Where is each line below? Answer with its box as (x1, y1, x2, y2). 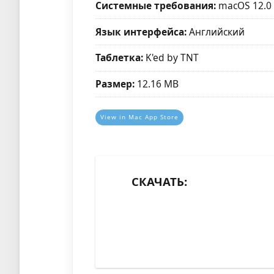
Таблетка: (95, 51, 144, 65)
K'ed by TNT (143, 51, 199, 65)
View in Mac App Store (100, 113, 179, 121)
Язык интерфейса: (95, 24, 187, 39)
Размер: (95, 76, 135, 91)
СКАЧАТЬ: (131, 174, 188, 190)
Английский (187, 24, 245, 39)
